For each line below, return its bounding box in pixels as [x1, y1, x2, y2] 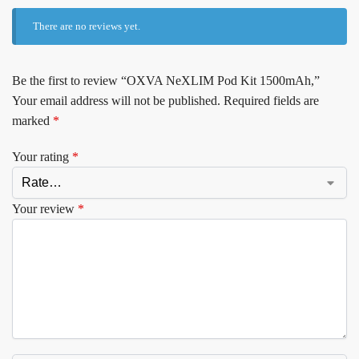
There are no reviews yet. [33, 20, 141, 33]
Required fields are [224, 94, 319, 108]
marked [12, 114, 53, 128]
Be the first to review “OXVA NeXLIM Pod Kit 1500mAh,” [12, 74, 320, 88]
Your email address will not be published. [12, 94, 220, 108]
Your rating [12, 149, 72, 163]
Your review [12, 201, 78, 216]
